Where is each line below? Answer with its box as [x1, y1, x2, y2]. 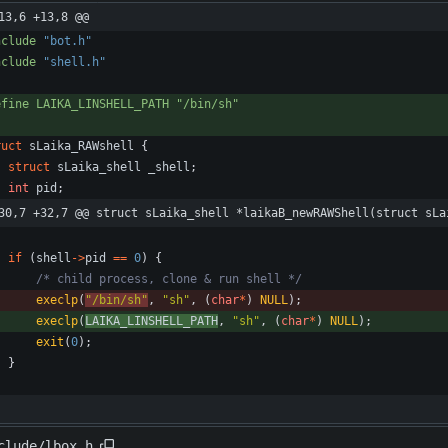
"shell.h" [43, 55, 106, 70]
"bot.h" [43, 34, 92, 49]
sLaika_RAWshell [29, 139, 134, 154]
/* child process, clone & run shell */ [36, 272, 302, 287]
